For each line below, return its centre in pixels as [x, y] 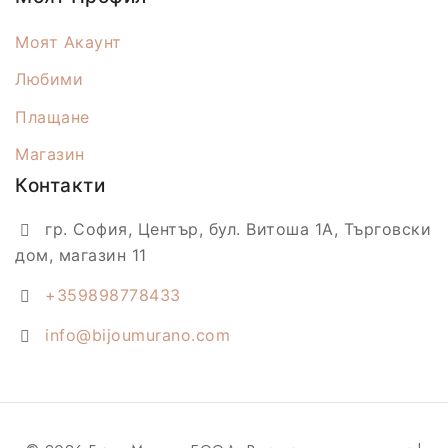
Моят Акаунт [68, 42]
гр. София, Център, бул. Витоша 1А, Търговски [238, 228]
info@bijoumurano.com [137, 334]
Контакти [60, 185]
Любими [49, 79]
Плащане [52, 117]
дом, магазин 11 [81, 254]
